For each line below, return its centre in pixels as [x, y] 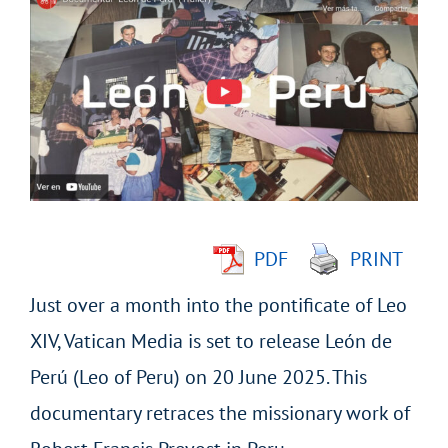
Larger [56, 35]
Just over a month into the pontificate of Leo [218, 304]
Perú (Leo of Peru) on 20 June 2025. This [198, 376]
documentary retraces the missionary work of [219, 412]
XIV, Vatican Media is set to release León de [210, 340]
